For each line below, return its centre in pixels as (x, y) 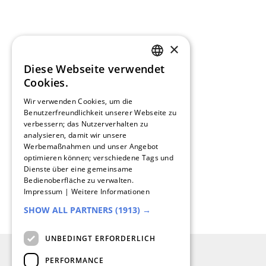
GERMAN (167, 73)
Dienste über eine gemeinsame (78, 169)
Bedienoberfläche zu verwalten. (79, 180)
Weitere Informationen (110, 191)
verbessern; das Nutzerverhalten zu (86, 124)
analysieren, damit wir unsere (75, 135)
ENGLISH (167, 164)
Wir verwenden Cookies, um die (78, 101)
